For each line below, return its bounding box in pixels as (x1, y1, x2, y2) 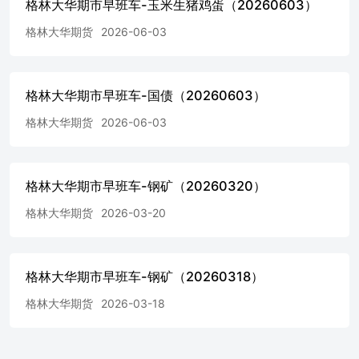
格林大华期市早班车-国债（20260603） (26, 87, 266, 103)
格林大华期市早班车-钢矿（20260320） (26, 177, 266, 194)
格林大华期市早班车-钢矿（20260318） (26, 268, 264, 284)
